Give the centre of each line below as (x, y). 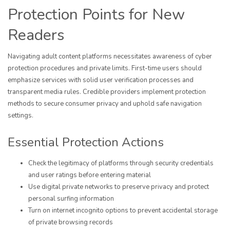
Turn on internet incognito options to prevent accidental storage (123, 211)
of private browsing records (71, 223)
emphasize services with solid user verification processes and (101, 80)
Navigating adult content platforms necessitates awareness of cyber (110, 57)
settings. (21, 116)
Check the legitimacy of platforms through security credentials (121, 164)
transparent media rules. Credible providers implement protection (107, 92)
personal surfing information (71, 199)
